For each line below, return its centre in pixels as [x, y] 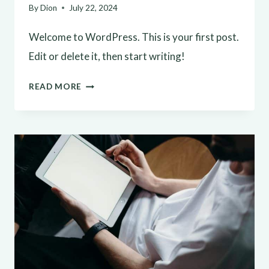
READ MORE [56, 87]
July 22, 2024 [94, 8]
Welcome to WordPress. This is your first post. [134, 37]
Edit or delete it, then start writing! [107, 56]
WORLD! [100, 105]
